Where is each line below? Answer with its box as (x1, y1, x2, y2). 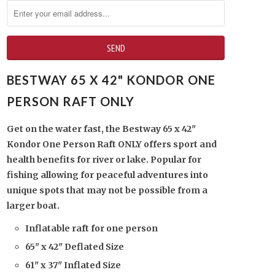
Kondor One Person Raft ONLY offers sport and (7, 139, 217, 150)
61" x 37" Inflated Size (25, 260, 121, 271)
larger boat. (7, 200, 61, 211)
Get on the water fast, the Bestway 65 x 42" (7, 123, 196, 134)
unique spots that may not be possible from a (7, 185, 207, 196)
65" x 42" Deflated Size (25, 241, 124, 252)
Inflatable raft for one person (25, 223, 158, 234)
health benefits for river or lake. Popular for (7, 154, 201, 165)
